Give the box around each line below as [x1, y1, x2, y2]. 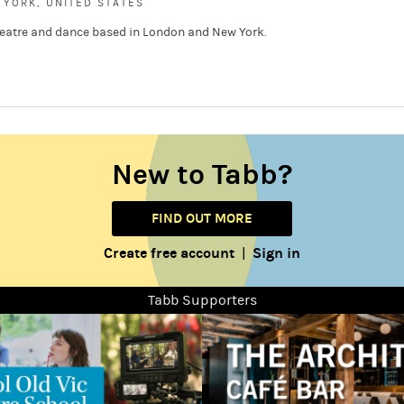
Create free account [104, 243, 234, 262]
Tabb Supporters [147, 291, 257, 308]
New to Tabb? [111, 157, 293, 192]
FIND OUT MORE [151, 209, 252, 226]
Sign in [252, 243, 300, 262]
